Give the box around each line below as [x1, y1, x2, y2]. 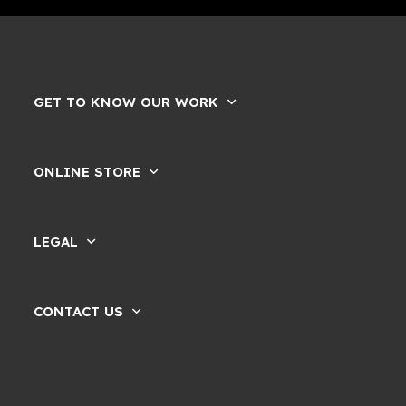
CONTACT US [34, 302, 124, 320]
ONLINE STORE [34, 162, 141, 180]
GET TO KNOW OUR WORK [34, 92, 219, 111]
